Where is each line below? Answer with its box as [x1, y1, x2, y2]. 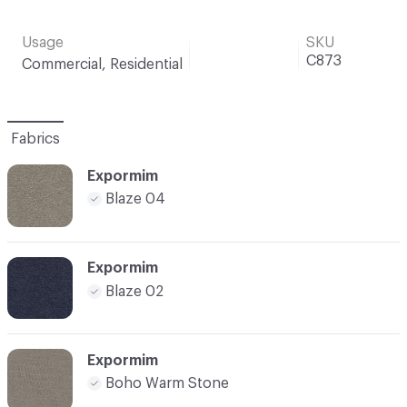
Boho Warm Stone [105, 376, 229, 392]
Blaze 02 [105, 283, 164, 299]
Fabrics [11, 132, 60, 146]
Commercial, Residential [22, 57, 183, 72]
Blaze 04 [105, 192, 165, 207]
